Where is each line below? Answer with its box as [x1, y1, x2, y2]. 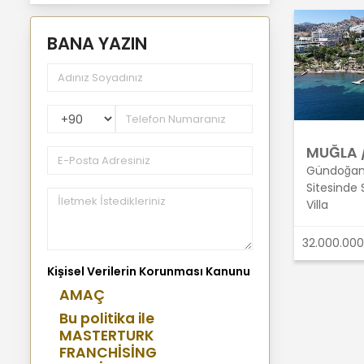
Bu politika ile [59, 309, 154, 329]
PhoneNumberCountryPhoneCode [46, 104, 240, 121]
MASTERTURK [59, 326, 154, 346]
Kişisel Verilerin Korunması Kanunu [47, 263, 250, 280]
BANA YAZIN [47, 32, 147, 56]
